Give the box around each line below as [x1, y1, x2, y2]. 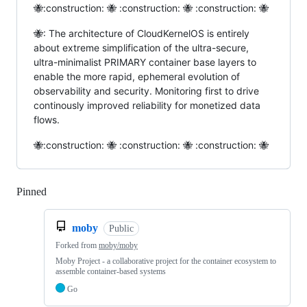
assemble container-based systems [56, 267, 166, 276]
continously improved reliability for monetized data [34, 99, 260, 111]
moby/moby [99, 241, 138, 250]
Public [108, 223, 134, 234]
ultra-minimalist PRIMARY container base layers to [34, 56, 256, 68]
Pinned [16, 186, 47, 197]
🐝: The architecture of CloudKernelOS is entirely [34, 27, 249, 39]
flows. [34, 114, 60, 125]
